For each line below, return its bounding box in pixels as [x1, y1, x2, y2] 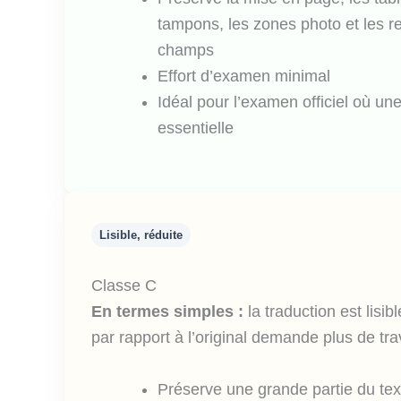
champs [158, 40, 214, 59]
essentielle [158, 118, 234, 137]
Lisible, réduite [99, 227, 183, 242]
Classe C [91, 276, 157, 294]
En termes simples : [91, 302, 243, 320]
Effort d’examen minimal [158, 66, 330, 85]
